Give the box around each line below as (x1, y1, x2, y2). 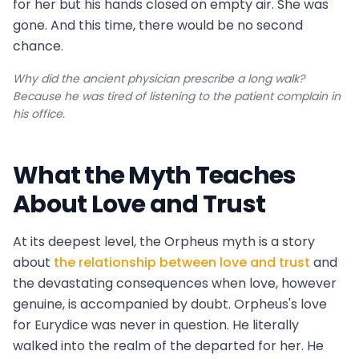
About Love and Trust (13, 188, 265, 222)
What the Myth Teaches (13, 159, 296, 193)
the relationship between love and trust (54, 253, 310, 272)
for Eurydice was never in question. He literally (13, 316, 299, 335)
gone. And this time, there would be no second (13, 16, 303, 35)
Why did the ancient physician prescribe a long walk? (13, 71, 305, 87)
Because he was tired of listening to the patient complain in (13, 88, 341, 105)
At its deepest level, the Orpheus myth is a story (13, 232, 315, 252)
